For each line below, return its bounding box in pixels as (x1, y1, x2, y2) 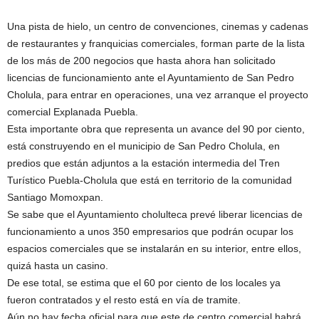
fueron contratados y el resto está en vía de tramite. (7, 294, 241, 306)
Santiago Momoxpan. (7, 192, 103, 204)
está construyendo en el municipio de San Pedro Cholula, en (7, 140, 280, 152)
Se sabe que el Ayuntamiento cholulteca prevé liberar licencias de (7, 209, 303, 221)
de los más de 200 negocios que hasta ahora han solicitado (7, 55, 276, 67)
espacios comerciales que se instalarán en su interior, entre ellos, (7, 243, 301, 255)
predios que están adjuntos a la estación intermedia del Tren (7, 157, 280, 169)
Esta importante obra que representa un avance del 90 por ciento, (7, 123, 305, 135)
